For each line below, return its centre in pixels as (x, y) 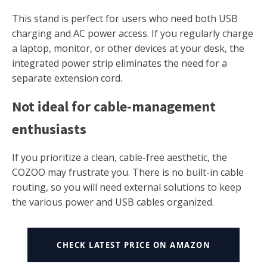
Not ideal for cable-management (114, 106)
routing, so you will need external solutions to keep (127, 187)
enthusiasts (49, 129)
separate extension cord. (67, 78)
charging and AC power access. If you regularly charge (133, 33)
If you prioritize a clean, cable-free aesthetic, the (119, 157)
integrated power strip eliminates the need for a (119, 63)
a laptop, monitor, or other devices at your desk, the (128, 48)
